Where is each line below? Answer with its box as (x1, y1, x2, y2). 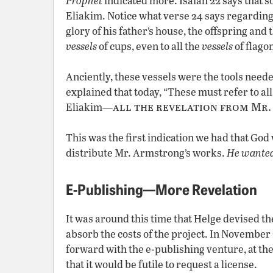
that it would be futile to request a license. (66, 257, 257, 271)
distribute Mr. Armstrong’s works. (66, 146, 227, 160)
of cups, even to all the (97, 39, 202, 53)
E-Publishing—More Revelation (66, 179, 257, 199)
